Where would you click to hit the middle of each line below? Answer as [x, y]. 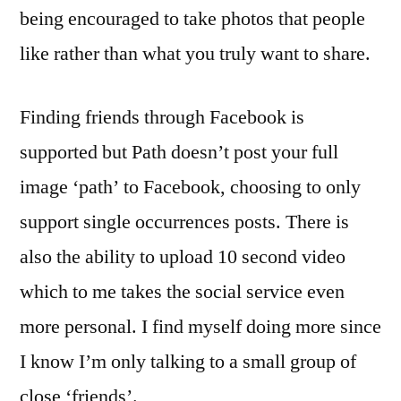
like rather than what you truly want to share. [195, 54]
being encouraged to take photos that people [192, 19]
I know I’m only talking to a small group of [188, 362]
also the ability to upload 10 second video [183, 257]
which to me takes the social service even [182, 292]
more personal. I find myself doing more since [200, 327]
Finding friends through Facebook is [162, 117]
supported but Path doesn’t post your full [179, 152]
